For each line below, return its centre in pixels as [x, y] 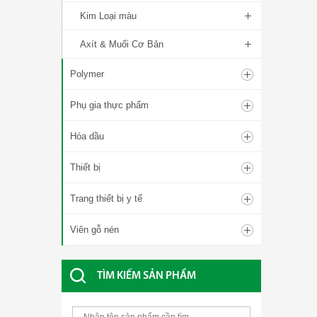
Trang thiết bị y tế [106, 198]
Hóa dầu [87, 136]
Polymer [87, 74]
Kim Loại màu [108, 16]
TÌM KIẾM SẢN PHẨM [146, 276]
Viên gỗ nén [94, 230]
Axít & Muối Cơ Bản [122, 44]
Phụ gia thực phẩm [109, 105]
